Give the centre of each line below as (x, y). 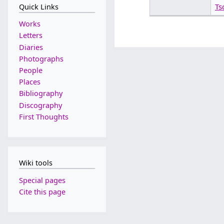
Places (29, 82)
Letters (30, 35)
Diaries (31, 47)
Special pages (42, 180)
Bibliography (40, 93)
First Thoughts (43, 116)
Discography (40, 105)
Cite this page (42, 191)
